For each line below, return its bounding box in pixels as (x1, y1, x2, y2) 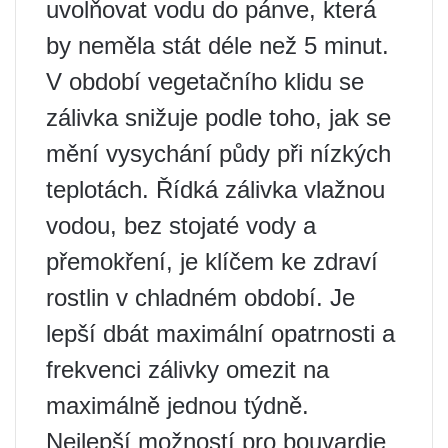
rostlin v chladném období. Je (46, 284, 355, 312)
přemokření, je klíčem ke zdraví (46, 248, 378, 276)
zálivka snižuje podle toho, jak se (46, 104, 391, 132)
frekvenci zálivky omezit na (46, 356, 329, 384)
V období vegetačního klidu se (46, 68, 364, 96)
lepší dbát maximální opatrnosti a (46, 320, 395, 348)
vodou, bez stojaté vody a (46, 212, 316, 240)
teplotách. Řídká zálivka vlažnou (46, 176, 385, 204)
